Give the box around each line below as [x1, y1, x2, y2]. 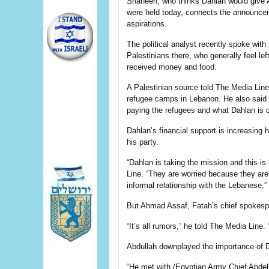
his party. [127, 138, 159, 147]
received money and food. [127, 62, 217, 71]
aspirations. [127, 19, 167, 28]
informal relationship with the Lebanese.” [127, 181, 267, 190]
